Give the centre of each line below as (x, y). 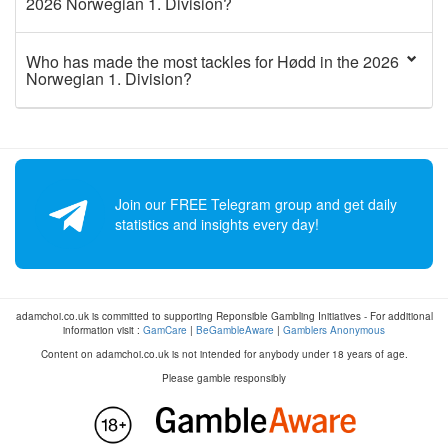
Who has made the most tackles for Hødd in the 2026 (212, 61)
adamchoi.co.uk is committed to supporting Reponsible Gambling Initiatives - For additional (224, 316)
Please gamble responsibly (224, 378)
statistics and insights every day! (217, 224)
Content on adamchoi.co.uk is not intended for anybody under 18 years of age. (224, 354)
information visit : (103, 330)
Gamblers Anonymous (334, 330)
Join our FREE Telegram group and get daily (256, 204)
